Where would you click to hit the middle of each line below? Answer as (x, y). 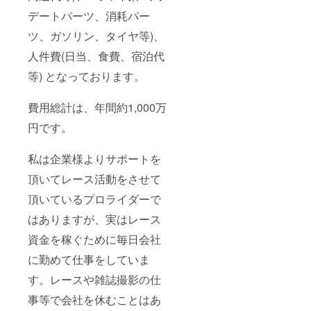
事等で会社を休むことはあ (94, 300)
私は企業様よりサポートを (94, 159)
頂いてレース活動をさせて (94, 179)
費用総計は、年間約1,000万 (97, 108)
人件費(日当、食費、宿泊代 (96, 56)
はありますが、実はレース (94, 219)
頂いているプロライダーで (94, 199)
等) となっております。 (86, 76)
